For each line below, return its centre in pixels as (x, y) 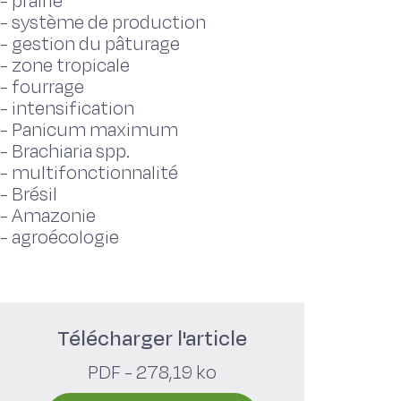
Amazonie (54, 216)
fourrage (48, 87)
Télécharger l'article (152, 339)
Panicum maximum (95, 130)
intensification (73, 109)
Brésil (34, 195)
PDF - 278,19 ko (152, 373)
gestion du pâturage (96, 44)
